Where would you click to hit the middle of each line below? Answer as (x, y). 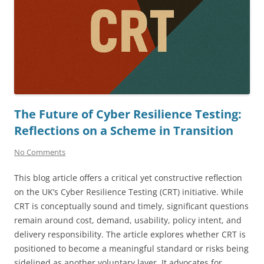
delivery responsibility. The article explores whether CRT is (130, 235)
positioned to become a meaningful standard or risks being (131, 249)
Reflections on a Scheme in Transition (124, 131)
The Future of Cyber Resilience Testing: (128, 114)
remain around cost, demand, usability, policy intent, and (128, 220)
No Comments (40, 152)
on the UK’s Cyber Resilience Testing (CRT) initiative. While (129, 192)
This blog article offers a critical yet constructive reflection (128, 178)
